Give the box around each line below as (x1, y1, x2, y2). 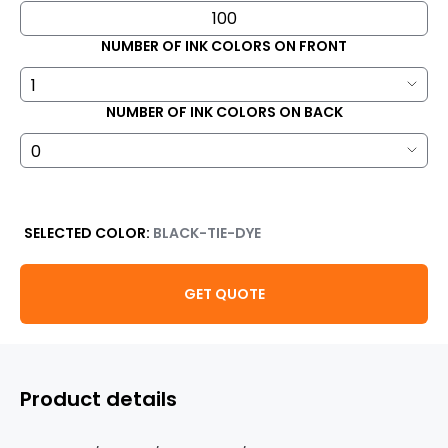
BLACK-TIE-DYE (153, 223, 261, 243)
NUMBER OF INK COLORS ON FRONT (101, 36, 347, 56)
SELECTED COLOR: (24, 223, 153, 243)
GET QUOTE (183, 283, 265, 304)
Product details (20, 385, 177, 413)
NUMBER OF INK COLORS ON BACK (105, 102, 343, 122)
